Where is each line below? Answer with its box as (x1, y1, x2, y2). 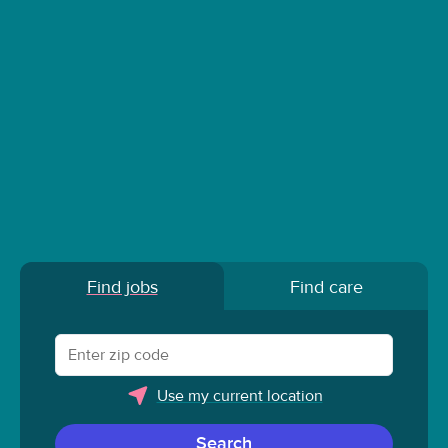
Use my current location (156, 386, 323, 406)
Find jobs (86, 276, 158, 299)
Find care (289, 276, 363, 299)
